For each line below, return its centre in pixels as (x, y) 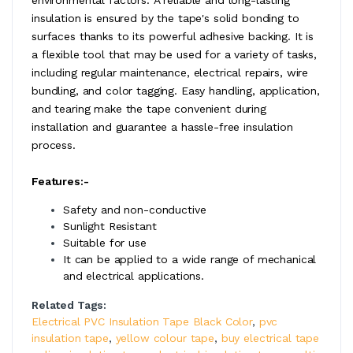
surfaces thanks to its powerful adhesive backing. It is (173, 36)
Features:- (60, 181)
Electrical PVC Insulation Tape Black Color (142, 321)
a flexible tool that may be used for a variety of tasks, (174, 54)
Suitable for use (105, 242)
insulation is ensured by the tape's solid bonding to (165, 18)
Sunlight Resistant (110, 226)
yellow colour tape (165, 338)
